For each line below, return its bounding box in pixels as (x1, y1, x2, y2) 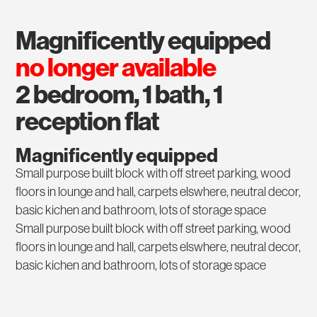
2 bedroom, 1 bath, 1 (16, 78, 223, 110)
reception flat (16, 105, 160, 137)
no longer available (16, 51, 216, 83)
